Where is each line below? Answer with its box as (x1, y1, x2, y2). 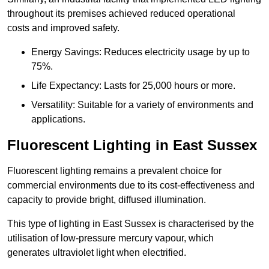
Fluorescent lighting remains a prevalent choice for (7, 166, 222, 177)
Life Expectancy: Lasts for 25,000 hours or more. (31, 80, 235, 91)
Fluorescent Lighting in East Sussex (7, 137, 257, 154)
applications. (31, 114, 85, 125)
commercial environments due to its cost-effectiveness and (7, 180, 255, 191)
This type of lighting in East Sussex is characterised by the (7, 219, 254, 229)
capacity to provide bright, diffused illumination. (7, 195, 206, 205)
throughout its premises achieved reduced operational (7, 8, 235, 19)
